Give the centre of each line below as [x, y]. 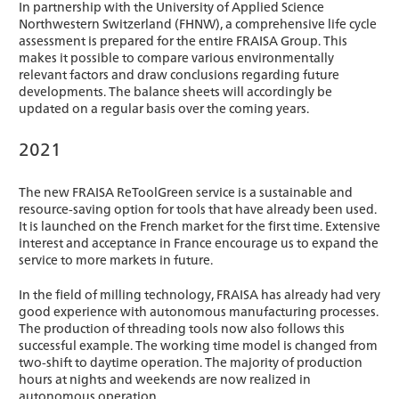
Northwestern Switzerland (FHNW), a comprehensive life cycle [198, 23]
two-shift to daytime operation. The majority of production [191, 361]
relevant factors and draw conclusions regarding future [179, 73]
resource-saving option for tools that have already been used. [198, 208]
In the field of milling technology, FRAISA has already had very [199, 293]
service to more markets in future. [116, 259]
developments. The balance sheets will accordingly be [175, 90]
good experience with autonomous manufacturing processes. [199, 310]
